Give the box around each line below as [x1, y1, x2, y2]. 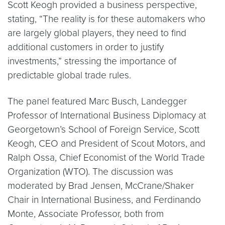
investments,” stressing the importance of [8, 55, 176, 67]
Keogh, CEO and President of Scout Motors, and [8, 138, 205, 150]
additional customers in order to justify [8, 41, 164, 53]
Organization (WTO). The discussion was [8, 166, 173, 178]
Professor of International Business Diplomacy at [8, 109, 206, 122]
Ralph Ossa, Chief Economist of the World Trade [8, 152, 205, 164]
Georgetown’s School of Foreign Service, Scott [8, 124, 199, 136]
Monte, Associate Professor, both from [8, 208, 164, 220]
